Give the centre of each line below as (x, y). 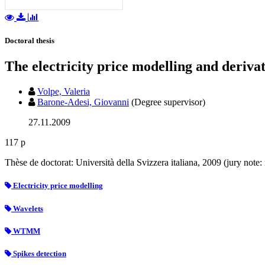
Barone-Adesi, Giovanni (83, 102)
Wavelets (27, 208)
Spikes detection (39, 253)
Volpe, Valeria (64, 92)
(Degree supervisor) (168, 102)
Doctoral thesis (30, 41)
